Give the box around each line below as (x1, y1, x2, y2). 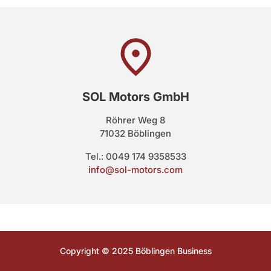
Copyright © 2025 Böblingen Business (59, 245, 212, 256)
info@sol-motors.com (88, 163, 183, 175)
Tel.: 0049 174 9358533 (85, 150, 186, 162)
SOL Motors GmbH (82, 89, 189, 104)
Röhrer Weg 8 (106, 114, 165, 126)
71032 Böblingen (100, 127, 171, 139)
